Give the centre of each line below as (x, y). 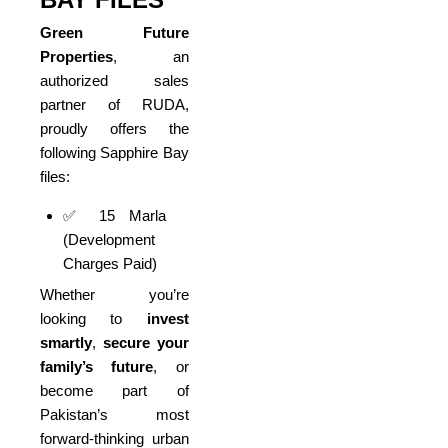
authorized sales (114, 80)
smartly (66, 343)
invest (167, 319)
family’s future (97, 367)
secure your (145, 343)
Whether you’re (114, 295)
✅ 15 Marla (114, 215)
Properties (76, 56)
